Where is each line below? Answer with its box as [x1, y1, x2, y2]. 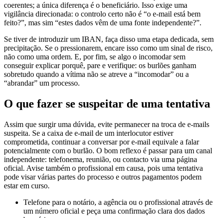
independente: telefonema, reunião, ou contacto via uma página [4, 146, 197, 155]
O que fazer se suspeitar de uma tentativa [4, 88, 210, 101]
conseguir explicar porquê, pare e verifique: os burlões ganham [4, 52, 196, 61]
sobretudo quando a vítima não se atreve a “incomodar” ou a [4, 61, 189, 70]
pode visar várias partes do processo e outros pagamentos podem [4, 163, 201, 172]
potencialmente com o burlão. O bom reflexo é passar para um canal [4, 137, 212, 146]
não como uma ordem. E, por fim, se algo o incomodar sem [4, 43, 185, 52]
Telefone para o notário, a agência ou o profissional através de [23, 189, 213, 198]
